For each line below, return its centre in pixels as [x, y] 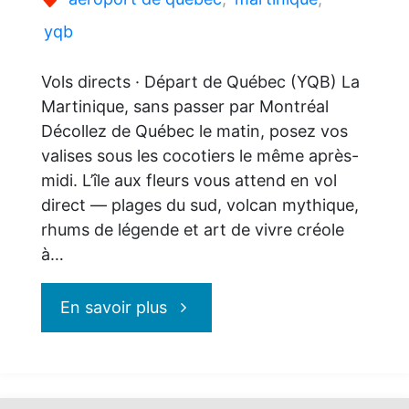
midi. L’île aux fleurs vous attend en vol [189, 181]
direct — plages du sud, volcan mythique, [199, 205]
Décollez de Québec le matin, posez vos [194, 131]
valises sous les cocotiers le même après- [199, 156]
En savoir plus [114, 308]
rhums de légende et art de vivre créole [192, 230]
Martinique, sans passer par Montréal [184, 107]
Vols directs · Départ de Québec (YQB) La [200, 82]
